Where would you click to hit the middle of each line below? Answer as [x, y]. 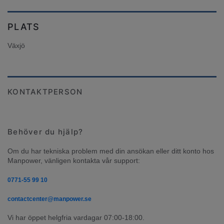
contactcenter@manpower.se [49, 199]
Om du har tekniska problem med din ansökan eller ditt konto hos [111, 151]
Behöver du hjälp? [45, 132]
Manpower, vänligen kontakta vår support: [74, 161]
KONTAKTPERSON [45, 92]
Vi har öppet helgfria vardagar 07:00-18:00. [76, 218]
